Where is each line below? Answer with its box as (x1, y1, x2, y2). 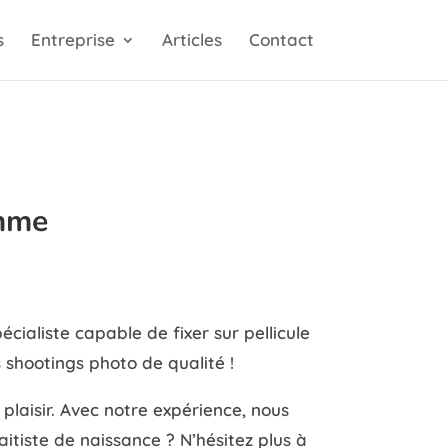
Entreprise (30, 29, 115, 50)
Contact (248, 29, 314, 50)
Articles (161, 29, 222, 50)
